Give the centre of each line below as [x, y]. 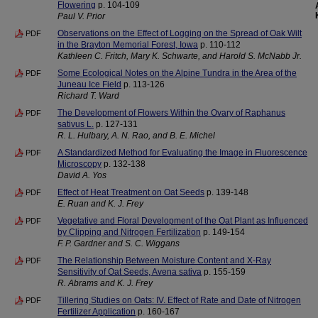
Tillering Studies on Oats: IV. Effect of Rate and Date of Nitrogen [179, 300]
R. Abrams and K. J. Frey [105, 283]
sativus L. [76, 124]
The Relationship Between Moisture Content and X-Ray [164, 261]
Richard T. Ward [88, 96]
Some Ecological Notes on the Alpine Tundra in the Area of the [177, 73]
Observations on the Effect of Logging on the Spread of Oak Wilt [180, 33]
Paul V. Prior [81, 16]
